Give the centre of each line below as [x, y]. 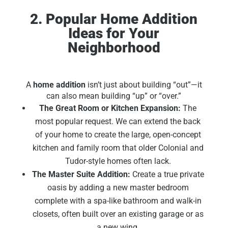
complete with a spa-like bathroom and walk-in [118, 201]
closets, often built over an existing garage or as [118, 214]
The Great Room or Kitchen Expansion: [110, 108]
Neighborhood [114, 48]
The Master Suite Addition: [81, 175]
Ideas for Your [114, 34]
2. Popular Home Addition [114, 19]
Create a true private [167, 175]
